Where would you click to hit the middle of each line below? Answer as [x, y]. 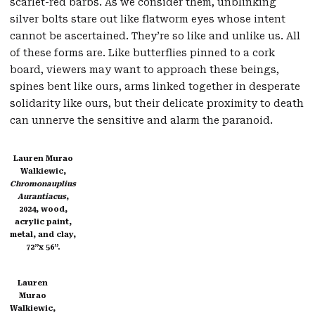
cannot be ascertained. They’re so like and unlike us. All [155, 36]
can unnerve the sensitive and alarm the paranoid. [141, 121]
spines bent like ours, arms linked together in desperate [155, 87]
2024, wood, [43, 210]
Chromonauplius [43, 184]
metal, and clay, [43, 235]
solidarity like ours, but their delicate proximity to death [157, 104]
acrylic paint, [43, 222]
